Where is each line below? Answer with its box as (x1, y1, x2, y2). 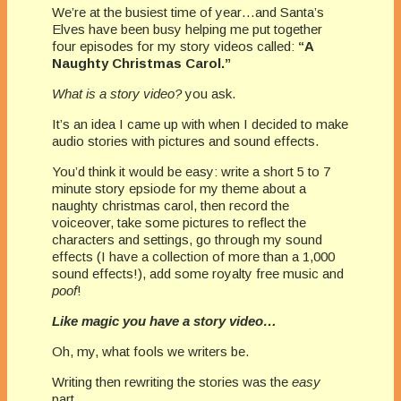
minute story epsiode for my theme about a (52, 180, 306, 196)
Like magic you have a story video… (52, 312, 277, 328)
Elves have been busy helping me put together (52, 21, 322, 37)
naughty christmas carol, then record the (52, 197, 289, 213)
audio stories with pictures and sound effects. (52, 132, 319, 149)
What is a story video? (52, 85, 182, 101)
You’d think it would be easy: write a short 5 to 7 (52, 163, 330, 179)
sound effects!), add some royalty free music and (52, 265, 344, 281)
